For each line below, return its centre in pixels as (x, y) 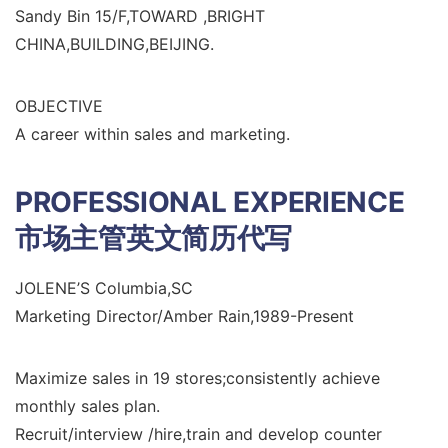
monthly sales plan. (87, 406)
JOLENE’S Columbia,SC (104, 288)
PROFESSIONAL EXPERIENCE (210, 202)
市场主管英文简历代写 (154, 238)
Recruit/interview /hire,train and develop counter (198, 434)
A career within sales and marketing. (152, 134)
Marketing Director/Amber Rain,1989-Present (184, 316)
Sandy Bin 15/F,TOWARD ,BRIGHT (140, 16)
